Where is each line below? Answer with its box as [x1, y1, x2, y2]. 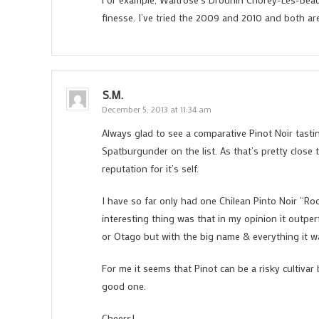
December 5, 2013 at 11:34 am [102, 103, 211, 115]
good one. [102, 279, 146, 293]
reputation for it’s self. [102, 162, 199, 175]
